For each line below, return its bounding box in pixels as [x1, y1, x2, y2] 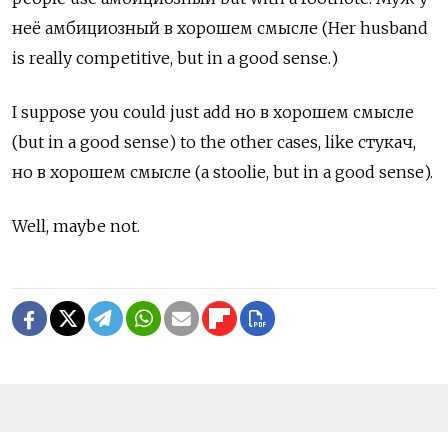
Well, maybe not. [12, 215, 140, 236]
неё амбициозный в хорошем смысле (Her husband [12, 17, 428, 38]
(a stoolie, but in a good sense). [195, 161, 433, 182]
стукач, [358, 131, 416, 152]
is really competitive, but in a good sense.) [12, 47, 338, 68]
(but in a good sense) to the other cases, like [12, 131, 358, 152]
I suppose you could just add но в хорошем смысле [12, 101, 414, 122]
